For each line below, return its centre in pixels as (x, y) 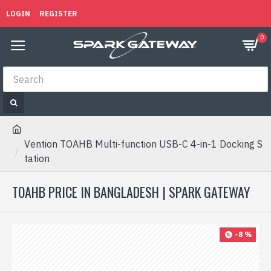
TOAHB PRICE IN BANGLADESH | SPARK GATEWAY (131, 192)
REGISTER (58, 13)
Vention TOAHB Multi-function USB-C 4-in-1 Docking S (143, 144)
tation (37, 158)
